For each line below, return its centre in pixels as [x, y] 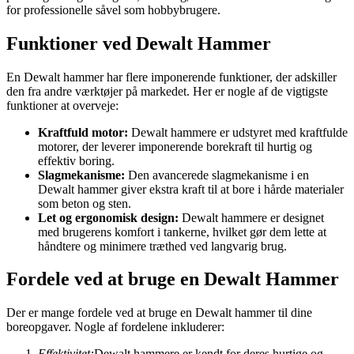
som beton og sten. [85, 203]
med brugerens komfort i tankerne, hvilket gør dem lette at [182, 232]
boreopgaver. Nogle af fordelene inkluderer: [115, 327]
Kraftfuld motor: [83, 132]
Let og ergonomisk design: [108, 217]
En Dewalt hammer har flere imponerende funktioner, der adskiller [171, 77]
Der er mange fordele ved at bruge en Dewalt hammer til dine [159, 313]
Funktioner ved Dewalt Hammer [139, 43]
